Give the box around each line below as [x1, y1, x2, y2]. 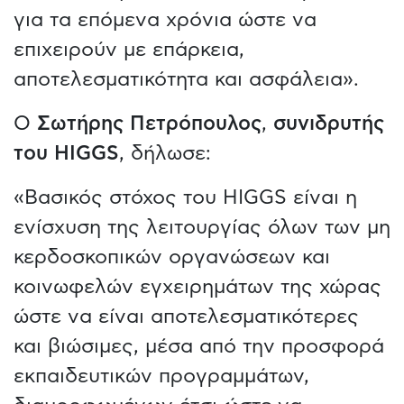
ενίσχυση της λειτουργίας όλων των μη [14, 216, 390, 237]
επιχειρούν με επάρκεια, [14, 39, 244, 60]
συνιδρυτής [273, 113, 384, 133]
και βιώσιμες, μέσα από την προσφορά [14, 335, 384, 356]
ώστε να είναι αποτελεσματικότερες [14, 306, 359, 326]
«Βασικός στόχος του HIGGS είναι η [14, 187, 357, 207]
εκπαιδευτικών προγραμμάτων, [14, 365, 309, 386]
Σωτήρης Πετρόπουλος [37, 113, 262, 133]
